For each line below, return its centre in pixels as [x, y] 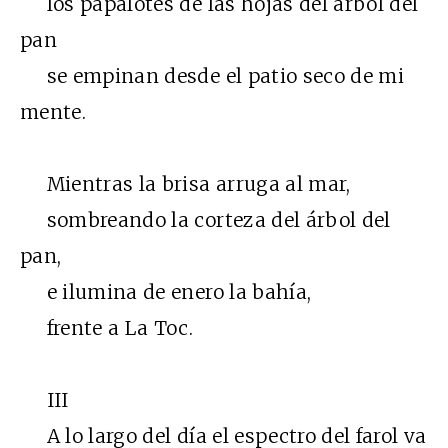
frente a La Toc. [107, 328]
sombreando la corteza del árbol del [205, 220]
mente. [53, 112]
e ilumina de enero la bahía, [166, 292]
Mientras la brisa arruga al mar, [185, 184]
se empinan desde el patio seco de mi [212, 76]
